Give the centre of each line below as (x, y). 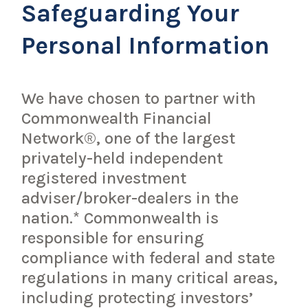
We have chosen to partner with (139, 98)
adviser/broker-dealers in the (130, 198)
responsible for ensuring (113, 238)
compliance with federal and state (148, 257)
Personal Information (146, 45)
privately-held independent (122, 158)
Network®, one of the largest (129, 138)
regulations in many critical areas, (150, 277)
